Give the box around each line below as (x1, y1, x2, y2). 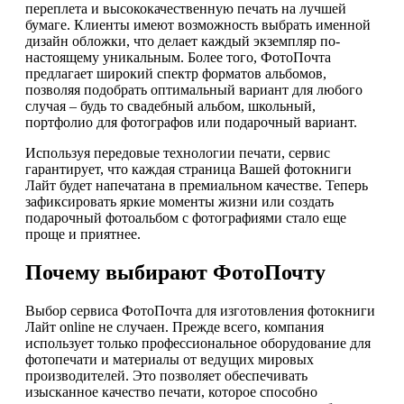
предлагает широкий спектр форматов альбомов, (25, 66, 326, 82)
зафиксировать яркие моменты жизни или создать (25, 194, 334, 210)
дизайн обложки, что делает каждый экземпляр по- (25, 33, 340, 50)
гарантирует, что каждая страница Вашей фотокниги (25, 161, 352, 178)
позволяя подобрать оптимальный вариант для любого (25, 82, 363, 98)
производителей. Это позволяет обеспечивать (25, 368, 308, 384)
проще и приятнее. (25, 226, 141, 243)
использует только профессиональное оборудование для (25, 335, 371, 352)
